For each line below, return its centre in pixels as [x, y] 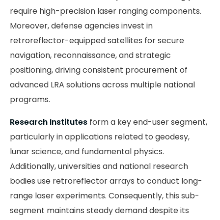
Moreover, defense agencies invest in [81, 26]
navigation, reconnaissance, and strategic [90, 55]
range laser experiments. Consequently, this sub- [105, 196]
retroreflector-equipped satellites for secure [97, 41]
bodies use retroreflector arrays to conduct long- [106, 181]
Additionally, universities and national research [99, 166]
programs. [30, 100]
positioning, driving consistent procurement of [99, 70]
